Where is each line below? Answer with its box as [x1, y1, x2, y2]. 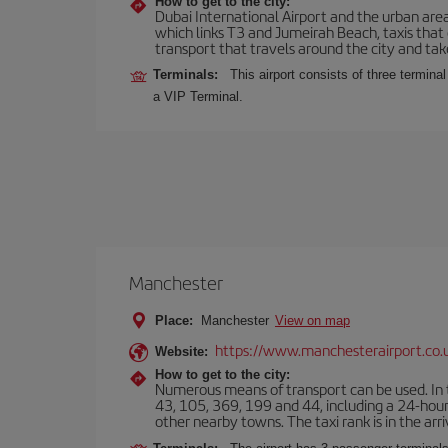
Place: [155, 313, 193, 328]
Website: [155, 344, 208, 359]
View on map [275, 313, 350, 328]
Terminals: [153, 67, 226, 82]
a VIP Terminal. [153, 89, 243, 104]
